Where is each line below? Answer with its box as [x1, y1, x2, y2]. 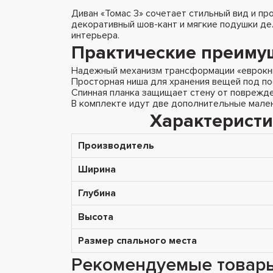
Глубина [78, 186, 116, 199]
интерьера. [71, 29, 119, 41]
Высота [78, 210, 113, 223]
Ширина [78, 163, 116, 175]
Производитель [78, 139, 154, 152]
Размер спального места [78, 234, 197, 247]
